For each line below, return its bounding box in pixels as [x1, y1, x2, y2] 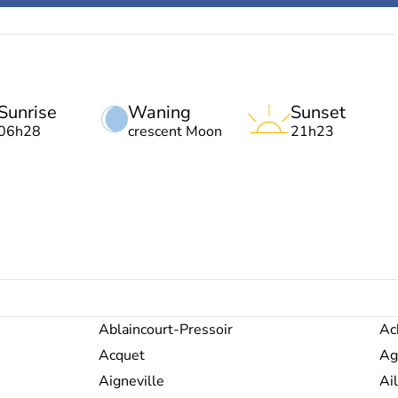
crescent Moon [128, 122, 222, 141]
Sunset [291, 100, 346, 124]
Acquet [99, 345, 145, 365]
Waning [128, 100, 191, 124]
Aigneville [99, 370, 164, 391]
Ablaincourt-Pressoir [99, 319, 233, 339]
